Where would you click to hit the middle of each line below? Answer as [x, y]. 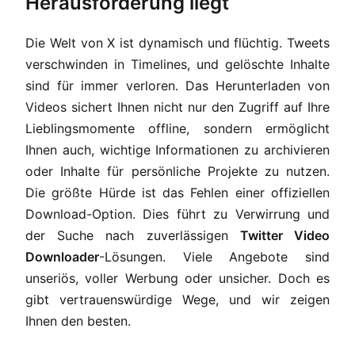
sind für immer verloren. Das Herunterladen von [177, 86]
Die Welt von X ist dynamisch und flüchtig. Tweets [177, 43]
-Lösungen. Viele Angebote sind [214, 257]
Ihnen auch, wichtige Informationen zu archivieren [177, 150]
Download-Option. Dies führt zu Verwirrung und [177, 214]
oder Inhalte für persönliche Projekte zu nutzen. [177, 171]
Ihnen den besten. [78, 321]
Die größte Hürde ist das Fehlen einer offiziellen [177, 193]
